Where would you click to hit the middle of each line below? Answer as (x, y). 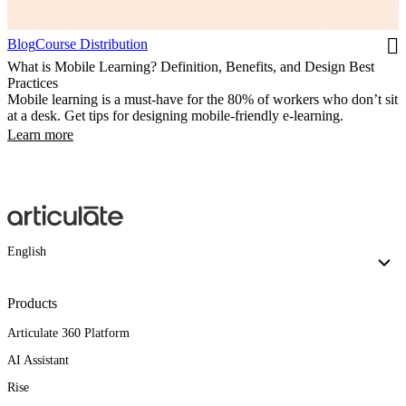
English (27, 251)
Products (32, 303)
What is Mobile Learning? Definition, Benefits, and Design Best (191, 67)
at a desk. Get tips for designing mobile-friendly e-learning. (175, 116)
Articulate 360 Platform (68, 333)
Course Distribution (92, 44)
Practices (33, 83)
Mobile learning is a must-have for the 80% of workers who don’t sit (203, 100)
